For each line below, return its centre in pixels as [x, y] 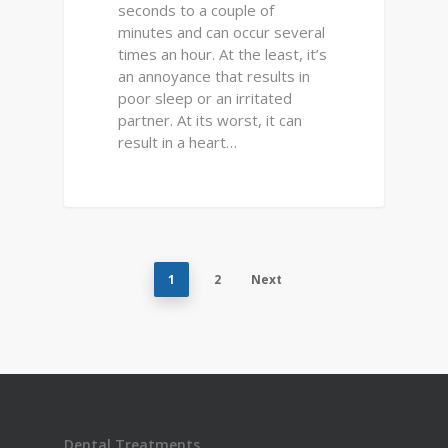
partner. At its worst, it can [210, 119]
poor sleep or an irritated [205, 97]
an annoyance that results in [214, 75]
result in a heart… [178, 141]
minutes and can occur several [222, 31]
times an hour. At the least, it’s [223, 53]
